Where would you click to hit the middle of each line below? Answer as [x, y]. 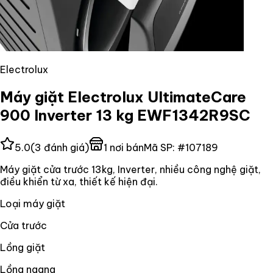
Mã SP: [161, 147]
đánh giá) [65, 147]
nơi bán [126, 147]
